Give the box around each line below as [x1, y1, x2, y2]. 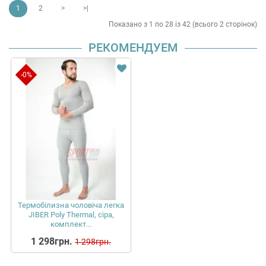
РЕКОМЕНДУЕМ [88, 40, 178, 55]
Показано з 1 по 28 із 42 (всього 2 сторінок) [109, 20, 257, 28]
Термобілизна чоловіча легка [18, 201, 124, 210]
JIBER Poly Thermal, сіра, [28, 210, 114, 220]
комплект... [50, 220, 91, 229]
